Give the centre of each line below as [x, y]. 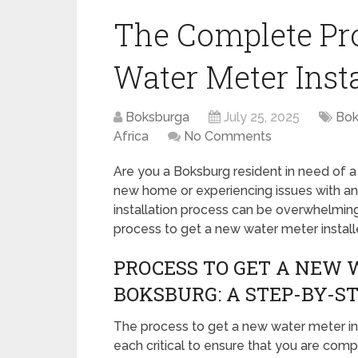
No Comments [228, 136]
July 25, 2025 [262, 117]
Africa [131, 136]
